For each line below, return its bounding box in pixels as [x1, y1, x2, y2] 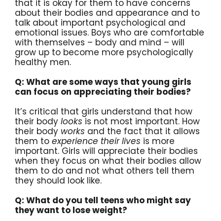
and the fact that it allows [85, 125, 200, 137]
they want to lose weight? [15, 204, 127, 216]
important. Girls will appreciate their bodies [15, 145, 198, 157]
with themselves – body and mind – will [15, 36, 184, 48]
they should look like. [15, 174, 102, 186]
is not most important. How [82, 115, 200, 127]
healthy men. [15, 56, 71, 68]
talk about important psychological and [15, 16, 185, 29]
